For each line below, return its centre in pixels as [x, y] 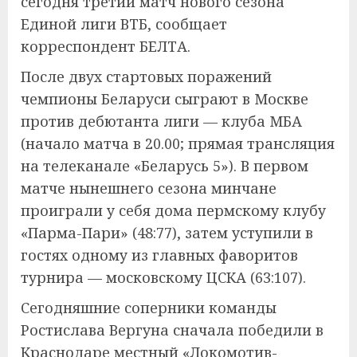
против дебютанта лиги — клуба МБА [161, 122]
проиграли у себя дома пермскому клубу [173, 211]
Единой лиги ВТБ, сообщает [124, 24]
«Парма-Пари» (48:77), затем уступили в [167, 233]
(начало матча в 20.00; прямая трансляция [178, 144]
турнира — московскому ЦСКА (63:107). [163, 278]
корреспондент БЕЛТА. [106, 47]
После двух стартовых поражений [146, 77]
